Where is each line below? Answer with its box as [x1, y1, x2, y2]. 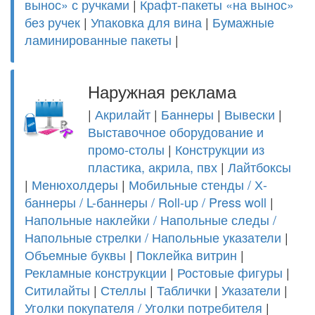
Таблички [157, 281, 211, 299]
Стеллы [101, 281, 146, 299]
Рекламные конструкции [25, 263, 167, 281]
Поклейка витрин [136, 245, 237, 264]
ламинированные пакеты [25, 30, 172, 49]
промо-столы [88, 140, 165, 158]
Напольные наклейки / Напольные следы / [25, 210, 276, 229]
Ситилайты [25, 281, 90, 299]
